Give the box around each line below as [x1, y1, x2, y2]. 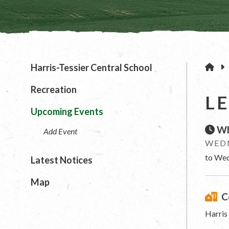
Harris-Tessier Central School [31, 62, 152, 74]
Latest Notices [31, 154, 93, 166]
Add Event [43, 126, 77, 136]
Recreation [31, 84, 77, 96]
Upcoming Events [31, 106, 103, 118]
